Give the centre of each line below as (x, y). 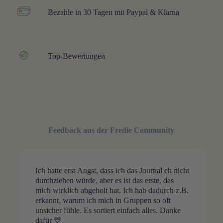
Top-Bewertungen (76, 56)
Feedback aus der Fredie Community (111, 130)
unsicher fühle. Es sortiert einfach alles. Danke (108, 211)
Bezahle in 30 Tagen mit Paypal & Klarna (114, 12)
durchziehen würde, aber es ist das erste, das (104, 181)
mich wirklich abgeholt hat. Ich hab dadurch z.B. (112, 191)
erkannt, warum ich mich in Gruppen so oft (103, 201)
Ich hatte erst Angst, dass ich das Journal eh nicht (112, 171)
